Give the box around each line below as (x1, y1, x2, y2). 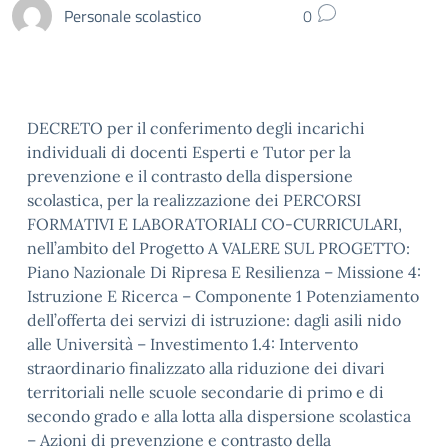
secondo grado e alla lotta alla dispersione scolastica (27, 406, 411, 426)
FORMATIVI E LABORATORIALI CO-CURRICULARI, (27, 214, 402, 234)
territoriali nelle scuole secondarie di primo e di (27, 382, 384, 402)
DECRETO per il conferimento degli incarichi (27, 118, 365, 138)
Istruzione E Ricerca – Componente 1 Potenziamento (27, 286, 419, 306)
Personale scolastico (64, 3, 201, 28)
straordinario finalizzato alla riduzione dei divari (27, 358, 385, 378)
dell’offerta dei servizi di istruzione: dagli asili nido (27, 310, 401, 330)
